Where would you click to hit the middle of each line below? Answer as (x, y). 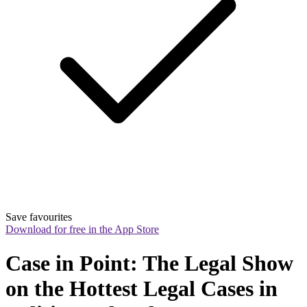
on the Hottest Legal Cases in (142, 288)
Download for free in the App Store (82, 230)
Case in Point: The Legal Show (149, 263)
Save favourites (39, 217)
